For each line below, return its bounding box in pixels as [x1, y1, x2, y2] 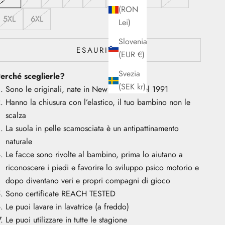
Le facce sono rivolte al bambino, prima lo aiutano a [6, 149, 183, 161]
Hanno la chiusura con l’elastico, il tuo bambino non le [6, 96, 191, 108]
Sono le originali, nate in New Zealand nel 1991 [6, 83, 169, 95]
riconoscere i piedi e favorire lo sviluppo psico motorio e [6, 162, 199, 174]
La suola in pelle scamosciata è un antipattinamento [6, 123, 179, 135]
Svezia [119, 68, 140, 80]
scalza [6, 109, 27, 122]
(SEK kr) [119, 81, 146, 93]
